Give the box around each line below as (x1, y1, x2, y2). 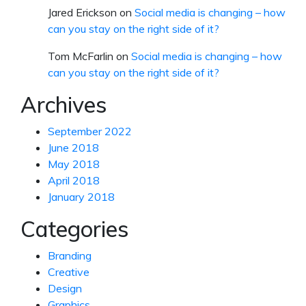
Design (48, 281, 82, 295)
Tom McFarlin (48, 48, 113, 63)
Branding (48, 248, 92, 262)
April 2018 (48, 173, 100, 187)
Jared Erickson (48, 5, 117, 19)
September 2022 (48, 124, 132, 138)
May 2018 (48, 156, 100, 171)
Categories (20, 214, 128, 242)
